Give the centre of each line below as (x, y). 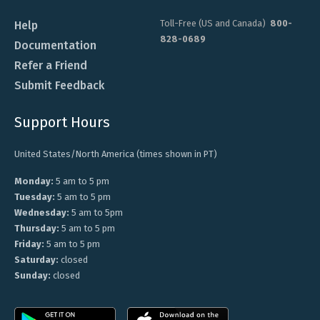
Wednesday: (42, 213)
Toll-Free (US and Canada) (215, 23)
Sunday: (32, 276)
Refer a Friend (51, 65)
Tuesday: (35, 197)
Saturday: (36, 260)
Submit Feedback (59, 85)
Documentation (55, 45)
